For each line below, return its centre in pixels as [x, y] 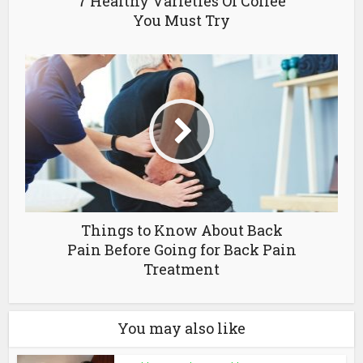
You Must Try [181, 20]
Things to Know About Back [181, 230]
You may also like [181, 328]
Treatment [181, 269]
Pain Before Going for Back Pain [181, 249]
